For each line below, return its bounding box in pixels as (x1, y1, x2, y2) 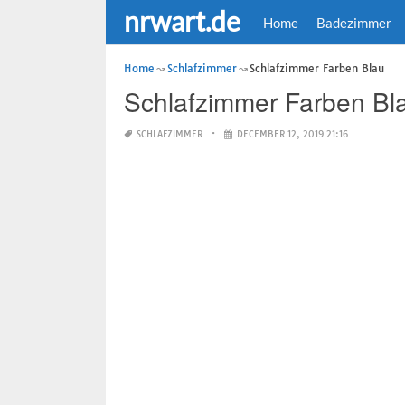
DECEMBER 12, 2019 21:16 (237, 128, 348, 140)
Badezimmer (316, 14, 391, 31)
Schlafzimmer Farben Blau (250, 61, 384, 75)
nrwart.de (124, 5, 240, 37)
